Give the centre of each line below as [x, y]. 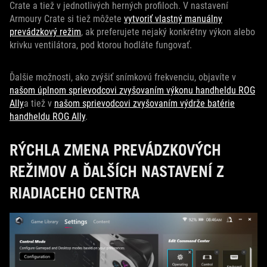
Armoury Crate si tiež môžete [67, 19]
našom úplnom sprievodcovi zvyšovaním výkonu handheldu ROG [132, 91]
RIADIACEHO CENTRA [74, 193]
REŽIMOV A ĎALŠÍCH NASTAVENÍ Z [117, 171]
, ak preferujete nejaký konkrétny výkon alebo [168, 32]
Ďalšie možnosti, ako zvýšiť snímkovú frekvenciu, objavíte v [123, 77]
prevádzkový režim [45, 32]
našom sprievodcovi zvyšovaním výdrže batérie [145, 104]
